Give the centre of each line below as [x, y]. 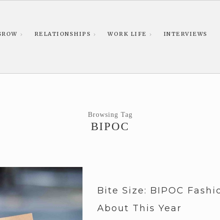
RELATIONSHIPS [62, 34]
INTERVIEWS [185, 34]
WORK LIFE [127, 34]
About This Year [139, 208]
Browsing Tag [110, 114]
